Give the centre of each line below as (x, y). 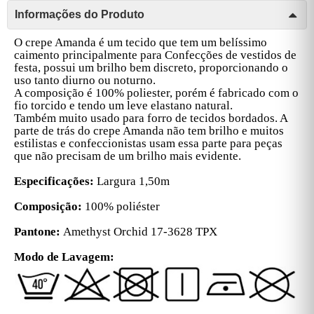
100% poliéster (121, 206)
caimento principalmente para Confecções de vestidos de (155, 55)
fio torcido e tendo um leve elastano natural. (123, 105)
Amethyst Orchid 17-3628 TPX (139, 231)
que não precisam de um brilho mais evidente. (128, 156)
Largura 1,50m (132, 181)
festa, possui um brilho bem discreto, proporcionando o (151, 67)
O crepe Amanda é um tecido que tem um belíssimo (141, 42)
